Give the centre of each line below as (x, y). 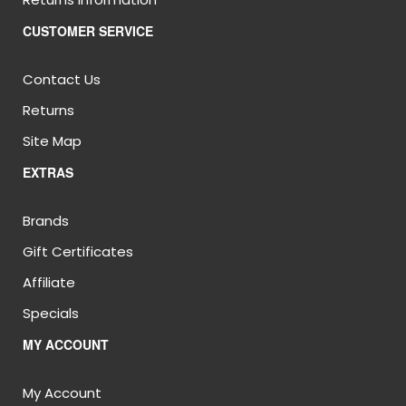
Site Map (52, 141)
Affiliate (49, 282)
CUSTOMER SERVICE (88, 31)
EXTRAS (48, 172)
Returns (48, 110)
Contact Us (62, 79)
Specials (51, 313)
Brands (46, 221)
